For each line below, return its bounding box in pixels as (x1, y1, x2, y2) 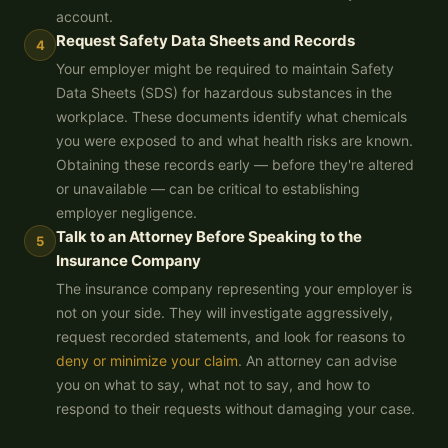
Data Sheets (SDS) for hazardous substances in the (56, 84, 392, 101)
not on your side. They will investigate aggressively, (56, 304, 393, 321)
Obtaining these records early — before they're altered (56, 156, 414, 173)
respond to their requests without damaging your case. (56, 400, 415, 417)
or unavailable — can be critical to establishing (56, 180, 360, 197)
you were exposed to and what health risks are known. (56, 132, 413, 149)
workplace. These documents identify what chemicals (56, 108, 407, 125)
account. (56, 8, 113, 25)
